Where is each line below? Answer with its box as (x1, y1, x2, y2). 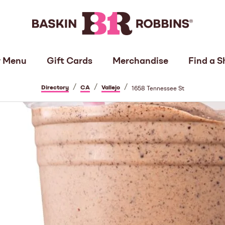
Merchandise (112, 57, 168, 66)
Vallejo (101, 85, 120, 91)
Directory (41, 85, 69, 91)
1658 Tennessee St (131, 86, 184, 92)
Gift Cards (46, 57, 92, 66)
